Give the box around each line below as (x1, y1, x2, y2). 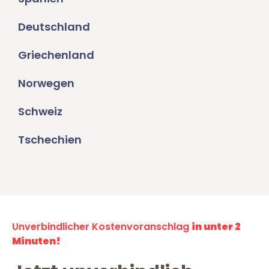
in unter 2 (192, 219, 241, 234)
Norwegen (18, 75, 74, 91)
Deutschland (18, 19, 90, 34)
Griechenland (18, 47, 94, 62)
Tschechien (18, 131, 82, 147)
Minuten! (12, 234, 61, 248)
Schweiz (18, 103, 62, 119)
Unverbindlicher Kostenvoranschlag (12, 219, 192, 234)
